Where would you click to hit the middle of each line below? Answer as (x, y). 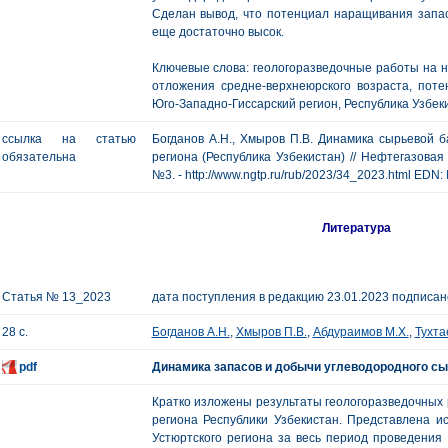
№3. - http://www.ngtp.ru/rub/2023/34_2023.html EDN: (298, 175)
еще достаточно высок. (217, 32)
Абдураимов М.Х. (360, 332)
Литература (357, 228)
